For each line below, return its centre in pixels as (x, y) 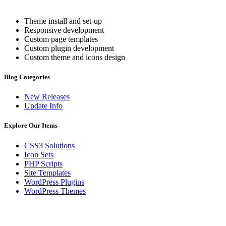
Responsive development (64, 30)
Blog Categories (27, 77)
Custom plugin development (69, 48)
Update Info (43, 106)
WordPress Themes (55, 191)
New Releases (47, 97)
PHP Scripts (43, 163)
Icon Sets (39, 154)
